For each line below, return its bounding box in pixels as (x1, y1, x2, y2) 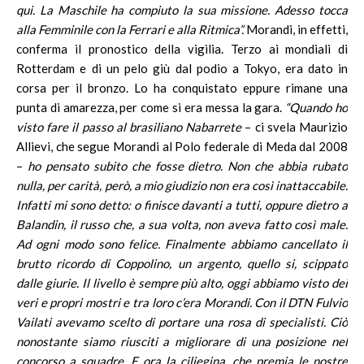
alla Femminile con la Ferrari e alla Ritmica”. (16, 22, 246, 37)
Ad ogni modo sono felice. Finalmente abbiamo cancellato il (16, 236, 348, 251)
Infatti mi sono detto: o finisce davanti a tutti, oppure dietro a (16, 197, 348, 212)
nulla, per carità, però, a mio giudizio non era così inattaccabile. (16, 178, 348, 193)
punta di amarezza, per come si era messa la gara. (16, 100, 286, 115)
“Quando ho (285, 100, 349, 115)
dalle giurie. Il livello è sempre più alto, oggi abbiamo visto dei (16, 275, 348, 290)
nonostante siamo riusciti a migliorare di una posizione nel (16, 334, 348, 349)
